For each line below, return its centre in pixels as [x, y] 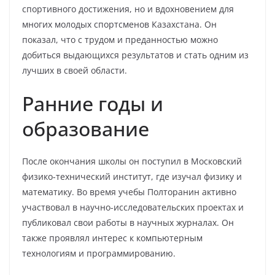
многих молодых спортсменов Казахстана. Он [119, 24]
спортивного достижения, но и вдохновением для [128, 9]
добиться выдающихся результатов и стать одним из [135, 55]
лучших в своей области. [75, 70]
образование [86, 129]
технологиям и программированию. [99, 253]
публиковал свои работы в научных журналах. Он [128, 223]
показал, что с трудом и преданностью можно [120, 40]
